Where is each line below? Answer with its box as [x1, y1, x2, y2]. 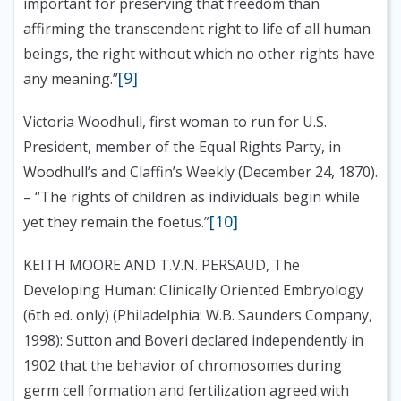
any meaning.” [23, 69, 118, 90]
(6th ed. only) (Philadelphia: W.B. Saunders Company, [23, 305, 372, 326]
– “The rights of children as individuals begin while [23, 187, 360, 208]
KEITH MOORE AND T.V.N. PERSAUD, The [23, 255, 300, 276]
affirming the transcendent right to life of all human [23, 19, 371, 39]
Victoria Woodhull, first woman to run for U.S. [23, 112, 327, 132]
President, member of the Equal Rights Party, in [23, 137, 341, 158]
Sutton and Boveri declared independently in [63, 330, 363, 351]
